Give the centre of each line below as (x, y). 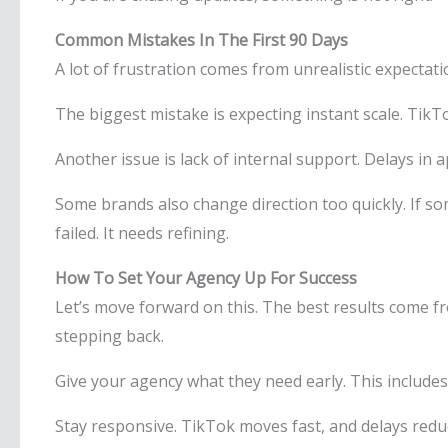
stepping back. (109, 336)
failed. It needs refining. (142, 233)
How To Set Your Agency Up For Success (206, 278)
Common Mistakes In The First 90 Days (201, 40)
